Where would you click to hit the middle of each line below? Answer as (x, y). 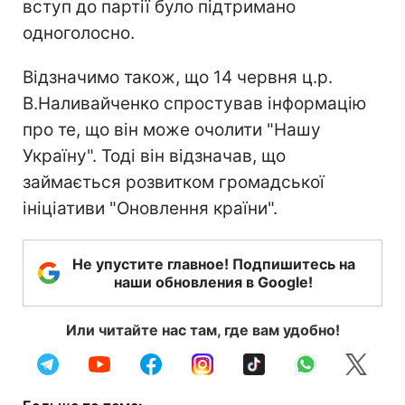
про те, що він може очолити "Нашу (172, 129)
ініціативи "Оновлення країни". (150, 208)
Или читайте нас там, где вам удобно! (202, 330)
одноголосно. (79, 33)
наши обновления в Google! (213, 282)
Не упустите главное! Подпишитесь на (213, 264)
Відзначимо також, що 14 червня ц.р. (178, 77)
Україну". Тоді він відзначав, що (154, 155)
